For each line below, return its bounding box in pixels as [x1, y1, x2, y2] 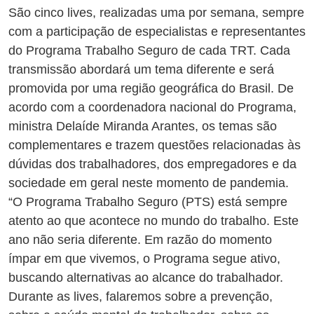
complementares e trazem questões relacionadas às [8, 138, 301, 153]
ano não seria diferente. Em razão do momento [8, 233, 272, 247]
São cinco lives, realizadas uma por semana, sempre [8, 6, 304, 20]
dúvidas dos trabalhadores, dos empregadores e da [8, 157, 296, 172]
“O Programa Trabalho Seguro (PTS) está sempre [8, 195, 287, 210]
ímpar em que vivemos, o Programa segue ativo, [8, 252, 280, 266]
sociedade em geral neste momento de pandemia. [8, 176, 289, 191]
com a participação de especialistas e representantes [8, 25, 306, 39]
